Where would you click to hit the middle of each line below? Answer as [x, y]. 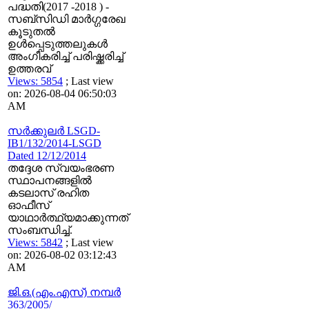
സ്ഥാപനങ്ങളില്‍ [50, 180]
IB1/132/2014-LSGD [54, 143]
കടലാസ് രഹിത [48, 193]
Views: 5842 [35, 242]
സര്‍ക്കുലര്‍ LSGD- [54, 131]
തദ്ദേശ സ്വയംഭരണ [61, 168]
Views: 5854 [35, 81]
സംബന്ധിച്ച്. [40, 230]
